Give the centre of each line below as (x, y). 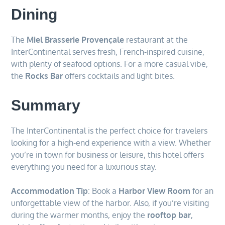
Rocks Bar (44, 76)
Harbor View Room (155, 191)
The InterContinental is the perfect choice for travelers (109, 130)
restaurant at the (156, 39)
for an (202, 191)
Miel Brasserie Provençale (76, 39)
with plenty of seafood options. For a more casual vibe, (110, 64)
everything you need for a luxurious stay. (84, 166)
